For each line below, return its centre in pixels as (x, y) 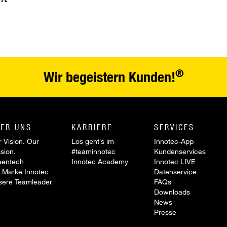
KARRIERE (92, 127)
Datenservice (175, 172)
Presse (165, 212)
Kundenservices (180, 151)
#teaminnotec (94, 151)
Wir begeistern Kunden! (109, 77)
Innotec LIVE (175, 161)
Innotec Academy (100, 161)
